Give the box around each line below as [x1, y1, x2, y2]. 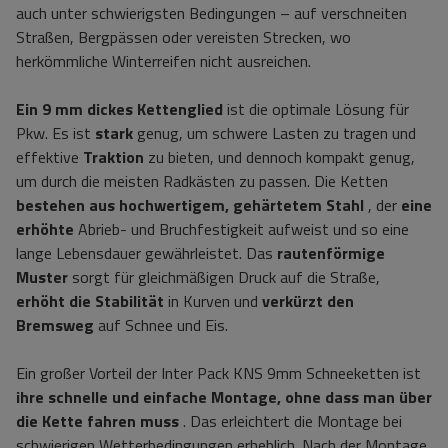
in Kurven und [164, 289, 262, 313]
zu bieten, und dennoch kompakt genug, [144, 145, 415, 169]
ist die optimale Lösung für [223, 97, 409, 121]
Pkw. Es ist [16, 121, 95, 145]
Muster [16, 265, 68, 289]
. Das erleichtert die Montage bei [179, 409, 402, 433]
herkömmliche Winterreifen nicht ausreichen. [16, 49, 311, 73]
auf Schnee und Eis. [94, 313, 228, 337]
